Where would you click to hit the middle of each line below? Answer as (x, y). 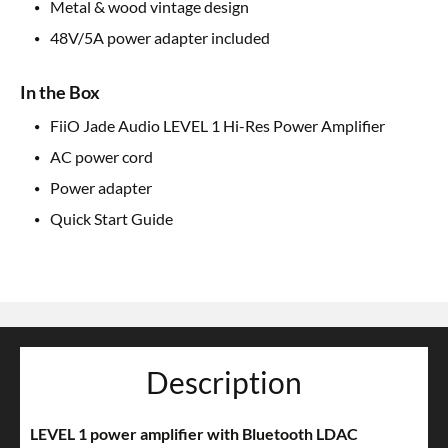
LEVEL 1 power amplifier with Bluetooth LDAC (194, 434)
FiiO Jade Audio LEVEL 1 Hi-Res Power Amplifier (217, 126)
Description (224, 382)
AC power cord (101, 157)
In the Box (60, 92)
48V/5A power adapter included (160, 38)
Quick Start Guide (111, 219)
